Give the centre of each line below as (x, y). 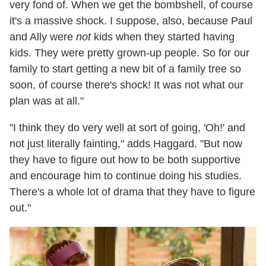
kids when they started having (163, 37)
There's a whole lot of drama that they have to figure (132, 191)
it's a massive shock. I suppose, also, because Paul (131, 20)
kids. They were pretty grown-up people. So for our (129, 53)
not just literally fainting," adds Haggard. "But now (126, 143)
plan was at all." (47, 101)
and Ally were (43, 37)
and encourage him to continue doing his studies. (126, 175)
